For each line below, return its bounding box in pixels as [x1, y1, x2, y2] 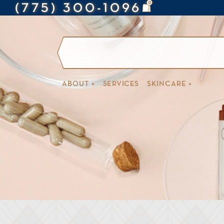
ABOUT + [61, 80, 95, 88]
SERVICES [102, 80, 139, 88]
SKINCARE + [146, 80, 192, 88]
